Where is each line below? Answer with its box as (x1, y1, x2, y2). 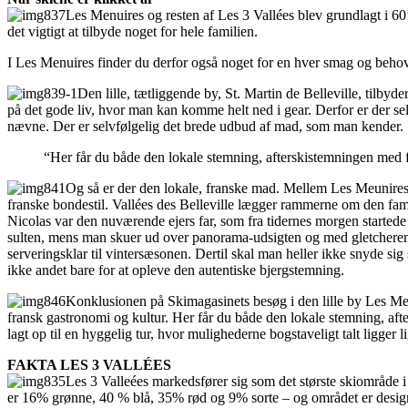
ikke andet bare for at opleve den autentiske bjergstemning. (7, 262, 344, 278)
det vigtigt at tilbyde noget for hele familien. (7, 24, 258, 39)
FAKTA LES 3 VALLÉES (7, 357, 171, 372)
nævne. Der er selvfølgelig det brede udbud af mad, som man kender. (7, 118, 403, 134)
